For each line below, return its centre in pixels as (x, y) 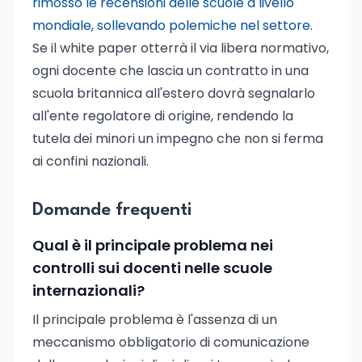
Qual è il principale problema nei (153, 245)
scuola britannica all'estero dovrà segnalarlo (174, 93)
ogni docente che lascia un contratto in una (170, 71)
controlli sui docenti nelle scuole (152, 268)
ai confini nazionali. (90, 161)
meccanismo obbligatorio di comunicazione (171, 342)
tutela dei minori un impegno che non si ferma (178, 139)
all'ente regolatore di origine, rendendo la (163, 116)
